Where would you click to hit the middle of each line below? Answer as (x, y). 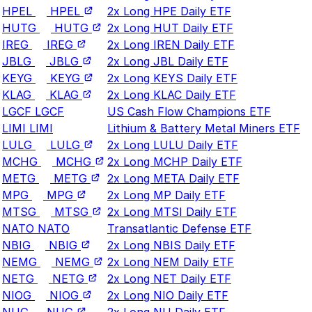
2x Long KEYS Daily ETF (172, 78)
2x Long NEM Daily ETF (171, 262)
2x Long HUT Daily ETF (170, 28)
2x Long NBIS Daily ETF (171, 245)
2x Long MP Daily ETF (166, 195)
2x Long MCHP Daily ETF (175, 161)
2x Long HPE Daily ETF (169, 11)
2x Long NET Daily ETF (169, 278)
